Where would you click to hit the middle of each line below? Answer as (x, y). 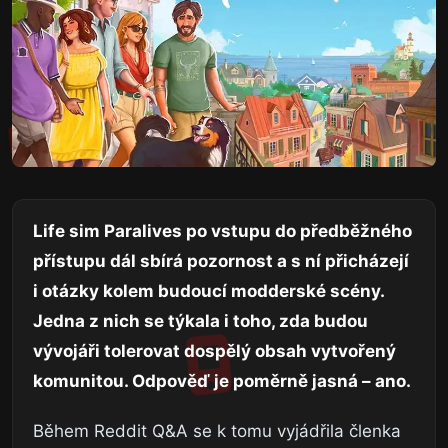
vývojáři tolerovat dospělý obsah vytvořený (214, 350)
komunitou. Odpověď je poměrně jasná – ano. (222, 380)
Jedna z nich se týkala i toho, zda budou (200, 320)
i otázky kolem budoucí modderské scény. (208, 290)
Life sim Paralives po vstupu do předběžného (222, 230)
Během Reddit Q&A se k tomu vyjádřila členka (217, 430)
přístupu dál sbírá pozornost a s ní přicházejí (221, 260)
